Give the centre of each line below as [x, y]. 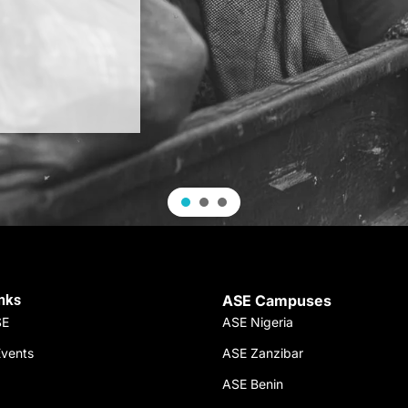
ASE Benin [253, 384]
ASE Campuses [277, 301]
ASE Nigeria [258, 322]
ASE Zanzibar [263, 353]
